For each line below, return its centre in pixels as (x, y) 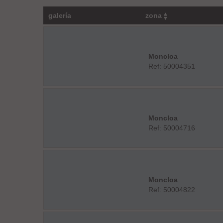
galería (60, 15)
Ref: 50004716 (171, 128)
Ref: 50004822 (171, 190)
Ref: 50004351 (171, 66)
